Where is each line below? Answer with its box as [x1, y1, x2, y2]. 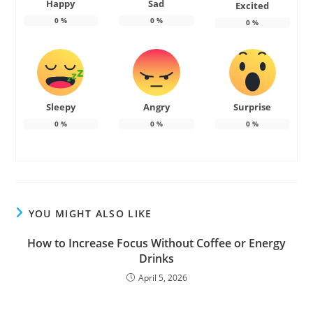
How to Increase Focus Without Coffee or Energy [27, 235, 286, 252]
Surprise [233, 101, 272, 114]
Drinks [139, 251, 174, 267]
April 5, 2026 [138, 272, 187, 284]
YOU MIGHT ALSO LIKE [28, 207, 152, 221]
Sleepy [45, 101, 75, 114]
